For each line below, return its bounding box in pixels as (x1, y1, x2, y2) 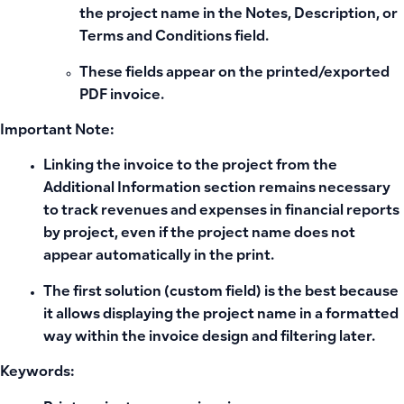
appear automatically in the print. (43, 250, 274, 264)
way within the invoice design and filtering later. (43, 330, 375, 344)
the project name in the (79, 8, 245, 23)
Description (294, 8, 376, 23)
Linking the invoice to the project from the (43, 160, 337, 174)
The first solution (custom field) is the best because (43, 285, 399, 299)
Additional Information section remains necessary (43, 182, 390, 197)
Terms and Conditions (79, 31, 232, 45)
